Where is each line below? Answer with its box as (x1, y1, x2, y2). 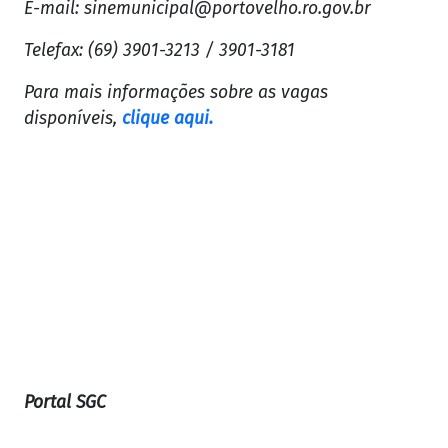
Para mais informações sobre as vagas (24, 82, 328, 104)
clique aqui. (122, 108, 213, 130)
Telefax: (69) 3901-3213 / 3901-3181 (24, 40, 295, 62)
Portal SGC (24, 392, 106, 414)
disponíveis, (24, 108, 122, 130)
